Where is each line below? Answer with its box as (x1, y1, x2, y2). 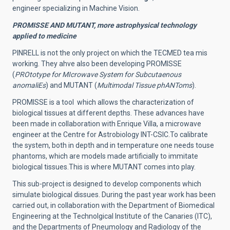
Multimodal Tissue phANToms (97, 81, 192, 89)
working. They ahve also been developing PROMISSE (12, 59, 182, 68)
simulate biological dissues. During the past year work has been (12, 190, 216, 199)
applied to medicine (12, 31, 76, 40)
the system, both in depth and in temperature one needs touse (12, 141, 214, 149)
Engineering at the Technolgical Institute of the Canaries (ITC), (12, 212, 212, 220)
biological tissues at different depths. (12, 108, 133, 117)
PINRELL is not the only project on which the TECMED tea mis (12, 48, 207, 57)
